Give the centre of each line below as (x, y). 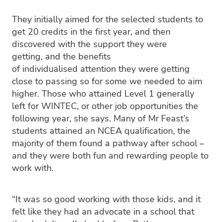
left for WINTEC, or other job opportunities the (105, 105)
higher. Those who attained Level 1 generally (103, 93)
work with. (34, 167)
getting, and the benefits (61, 56)
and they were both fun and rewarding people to (110, 155)
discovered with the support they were (89, 43)
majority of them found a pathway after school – (108, 142)
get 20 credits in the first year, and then (91, 31)
